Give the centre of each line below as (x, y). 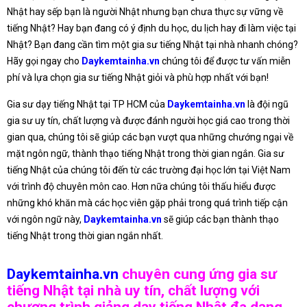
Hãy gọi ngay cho (44, 61)
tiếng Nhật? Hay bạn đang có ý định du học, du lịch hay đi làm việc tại (151, 28)
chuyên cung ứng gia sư (198, 274)
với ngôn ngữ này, (45, 219)
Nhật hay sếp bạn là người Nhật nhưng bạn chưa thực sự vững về (145, 11)
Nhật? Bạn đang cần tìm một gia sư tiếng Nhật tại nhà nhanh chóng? (152, 44)
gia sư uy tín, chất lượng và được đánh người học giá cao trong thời (148, 120)
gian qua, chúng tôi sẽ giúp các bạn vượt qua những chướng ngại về (150, 137)
